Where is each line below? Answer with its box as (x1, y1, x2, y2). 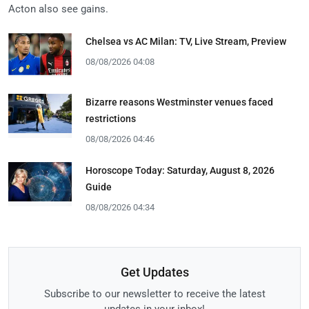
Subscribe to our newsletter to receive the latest (43, 288, 266, 301)
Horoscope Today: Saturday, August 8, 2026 (86, 164, 275, 176)
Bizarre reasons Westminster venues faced (86, 96, 273, 108)
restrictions (86, 112, 136, 124)
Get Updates (120, 265, 189, 280)
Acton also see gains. (8, 2, 108, 15)
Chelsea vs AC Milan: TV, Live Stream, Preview (86, 35, 286, 47)
